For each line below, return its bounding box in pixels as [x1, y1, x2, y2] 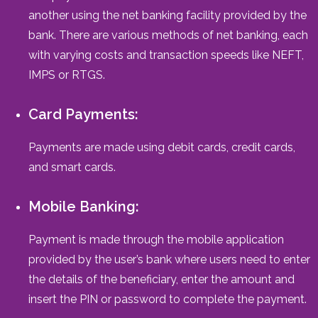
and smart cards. [28, 160, 116, 174]
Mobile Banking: [28, 197, 139, 215]
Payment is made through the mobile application [28, 232, 284, 246]
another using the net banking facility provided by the [28, 8, 307, 22]
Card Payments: [28, 105, 138, 123]
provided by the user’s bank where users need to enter [28, 252, 310, 266]
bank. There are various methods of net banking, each [28, 28, 308, 42]
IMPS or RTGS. [28, 67, 105, 82]
